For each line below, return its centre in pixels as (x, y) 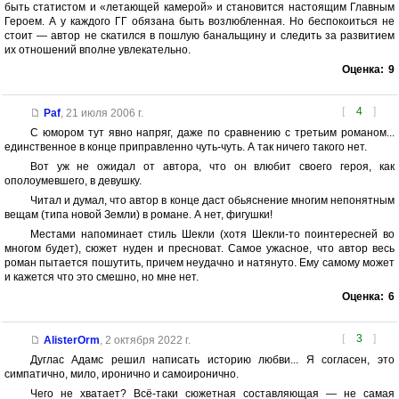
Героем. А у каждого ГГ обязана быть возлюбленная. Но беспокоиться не (199, 22)
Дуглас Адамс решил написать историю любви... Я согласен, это (212, 360)
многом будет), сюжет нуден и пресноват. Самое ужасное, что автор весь (199, 249)
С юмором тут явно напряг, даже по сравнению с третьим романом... (212, 133)
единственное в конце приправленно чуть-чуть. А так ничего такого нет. (186, 147)
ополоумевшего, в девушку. (73, 181)
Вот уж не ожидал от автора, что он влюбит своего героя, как (212, 167)
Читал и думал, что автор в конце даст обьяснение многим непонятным (212, 201)
